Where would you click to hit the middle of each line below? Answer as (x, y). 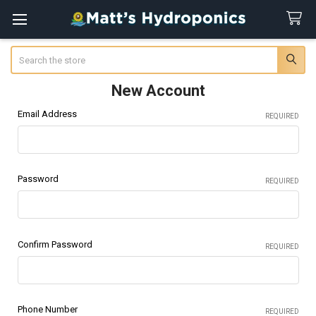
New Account (158, 90)
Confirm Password (55, 244)
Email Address (47, 114)
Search (24, 52)
